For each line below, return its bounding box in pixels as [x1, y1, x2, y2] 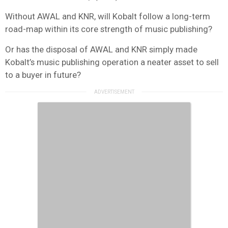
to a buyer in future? [5, 69, 81, 80]
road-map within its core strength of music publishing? [5, 23, 212, 34]
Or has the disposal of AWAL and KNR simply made [5, 44, 197, 54]
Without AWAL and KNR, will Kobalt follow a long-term [5, 11, 210, 21]
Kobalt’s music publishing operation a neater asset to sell [5, 56, 219, 67]
